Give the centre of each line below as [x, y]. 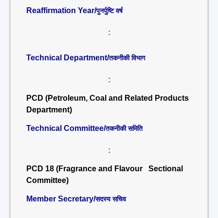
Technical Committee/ [66, 128]
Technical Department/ [68, 58]
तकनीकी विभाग [127, 58]
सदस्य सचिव [111, 199]
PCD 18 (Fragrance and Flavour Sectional [105, 169]
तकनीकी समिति [124, 128]
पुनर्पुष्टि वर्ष [109, 11]
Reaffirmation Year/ [61, 10]
